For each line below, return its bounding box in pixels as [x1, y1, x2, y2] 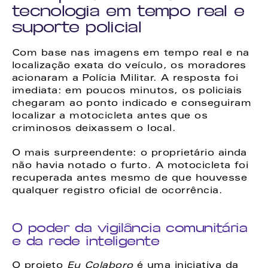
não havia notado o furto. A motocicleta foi [12, 162, 249, 170]
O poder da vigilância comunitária [12, 220, 248, 236]
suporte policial [12, 17, 141, 36]
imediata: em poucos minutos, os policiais [12, 87, 242, 96]
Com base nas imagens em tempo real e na [12, 49, 249, 58]
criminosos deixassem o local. [12, 124, 176, 133]
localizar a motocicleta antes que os [12, 112, 208, 121]
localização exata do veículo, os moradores [12, 62, 246, 71]
